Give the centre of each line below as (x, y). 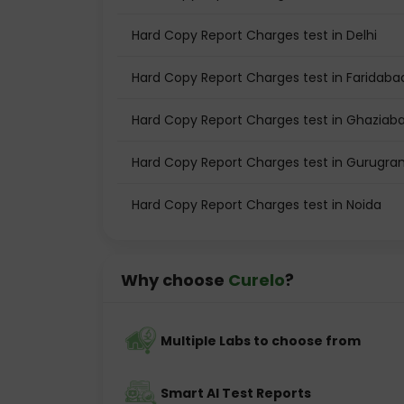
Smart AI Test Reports (236, 393)
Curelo (257, 280)
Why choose (174, 280)
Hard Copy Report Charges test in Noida (257, 205)
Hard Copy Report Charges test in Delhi (254, 35)
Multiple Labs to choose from (261, 341)
